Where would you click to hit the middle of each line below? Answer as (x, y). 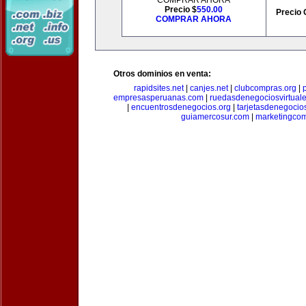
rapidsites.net (159, 88)
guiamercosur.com (215, 117)
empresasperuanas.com (158, 98)
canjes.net (209, 88)
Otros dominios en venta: (162, 74)
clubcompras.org (265, 88)
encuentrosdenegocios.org (181, 107)
